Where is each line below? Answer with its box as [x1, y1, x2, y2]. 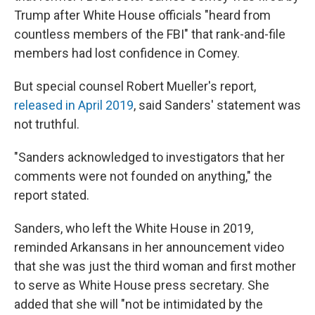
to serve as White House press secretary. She [14, 278, 269, 292]
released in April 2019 [14, 98, 134, 112]
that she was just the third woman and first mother [14, 259, 296, 274]
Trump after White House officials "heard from [14, 8, 271, 22]
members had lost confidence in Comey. [14, 46, 240, 60]
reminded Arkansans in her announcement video [14, 240, 284, 255]
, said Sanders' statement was [134, 98, 301, 112]
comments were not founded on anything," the [14, 169, 272, 184]
